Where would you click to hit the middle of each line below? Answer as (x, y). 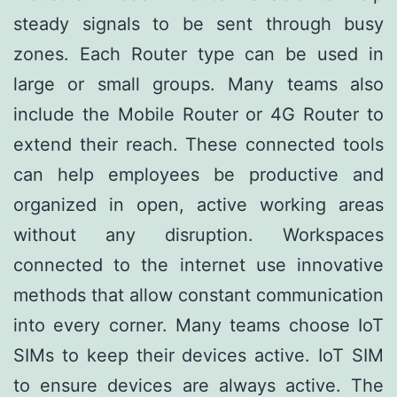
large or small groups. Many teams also (198, 84)
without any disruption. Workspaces (198, 234)
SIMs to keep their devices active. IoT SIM (198, 355)
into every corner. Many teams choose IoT (198, 325)
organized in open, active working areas (198, 204)
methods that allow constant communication (198, 295)
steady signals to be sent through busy (198, 23)
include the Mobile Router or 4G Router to (198, 114)
